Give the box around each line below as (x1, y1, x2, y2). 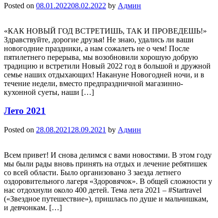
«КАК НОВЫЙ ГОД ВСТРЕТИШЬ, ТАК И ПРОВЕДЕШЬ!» (4, 26, 207, 35)
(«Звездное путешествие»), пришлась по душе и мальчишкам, (4, 195, 208, 203)
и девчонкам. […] (4, 203, 62, 212)
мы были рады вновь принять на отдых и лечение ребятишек (4, 160, 207, 168)
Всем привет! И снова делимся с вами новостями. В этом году (4, 151, 212, 160)
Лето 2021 (4, 106, 46, 116)
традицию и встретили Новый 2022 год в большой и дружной (4, 61, 211, 70)
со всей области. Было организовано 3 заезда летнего (4, 168, 181, 177)
